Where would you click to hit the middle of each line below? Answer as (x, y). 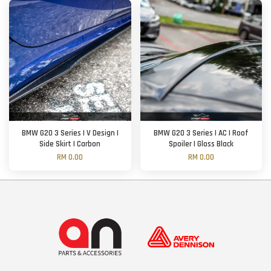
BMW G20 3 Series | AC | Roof (201, 133)
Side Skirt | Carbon (70, 144)
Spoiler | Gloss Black (201, 144)
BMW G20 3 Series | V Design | (70, 133)
